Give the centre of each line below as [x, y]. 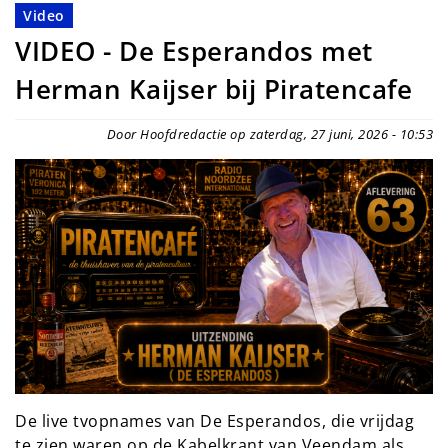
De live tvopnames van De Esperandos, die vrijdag [214, 420]
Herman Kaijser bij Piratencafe [213, 89]
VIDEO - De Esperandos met [194, 51]
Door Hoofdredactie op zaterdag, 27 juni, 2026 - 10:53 [269, 133]
